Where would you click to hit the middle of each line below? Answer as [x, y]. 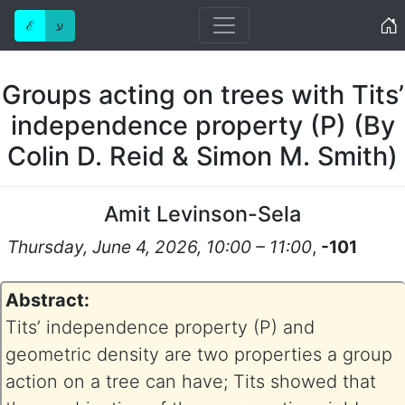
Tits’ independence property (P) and [160, 327]
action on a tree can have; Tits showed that [191, 381]
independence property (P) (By [202, 125]
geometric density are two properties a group [199, 354]
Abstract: [47, 300]
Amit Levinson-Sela [202, 214]
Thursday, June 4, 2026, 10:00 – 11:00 [159, 247]
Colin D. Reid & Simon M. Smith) [202, 156]
